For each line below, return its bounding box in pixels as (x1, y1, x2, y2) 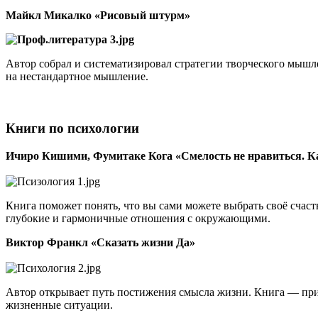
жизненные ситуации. (6, 298, 113, 311)
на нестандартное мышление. (6, 70, 148, 83)
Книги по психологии (6, 121, 139, 136)
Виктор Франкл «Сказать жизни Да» (6, 236, 195, 248)
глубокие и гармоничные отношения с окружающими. (6, 212, 270, 224)
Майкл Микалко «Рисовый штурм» (6, 9, 190, 22)
